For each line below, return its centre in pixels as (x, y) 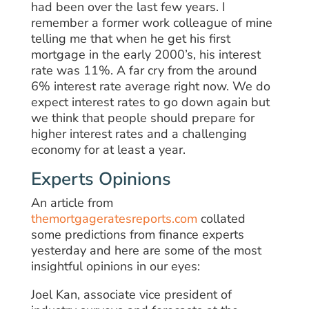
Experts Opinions (101, 179)
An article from (72, 203)
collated (221, 219)
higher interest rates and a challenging (139, 134)
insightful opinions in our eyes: (115, 267)
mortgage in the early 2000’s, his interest (146, 55)
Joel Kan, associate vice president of (131, 295)
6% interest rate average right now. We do (150, 87)
